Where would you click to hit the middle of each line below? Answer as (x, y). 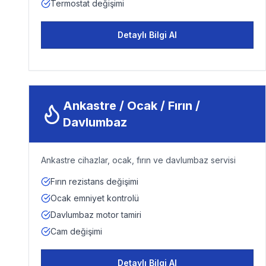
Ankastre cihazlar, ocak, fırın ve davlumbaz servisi (138, 160)
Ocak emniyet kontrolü (95, 198)
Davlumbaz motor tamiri (96, 215)
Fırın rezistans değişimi (94, 181)
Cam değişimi (76, 231)
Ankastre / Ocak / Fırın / (132, 106)
